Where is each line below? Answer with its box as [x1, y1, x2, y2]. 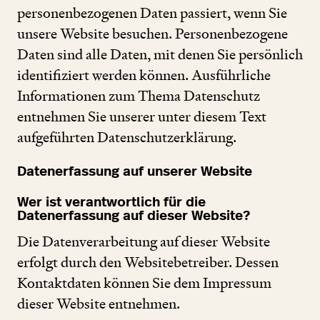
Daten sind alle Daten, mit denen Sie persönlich [17, 45, 303, 64]
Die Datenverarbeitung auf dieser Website [17, 231, 270, 251]
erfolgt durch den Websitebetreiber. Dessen [17, 252, 279, 271]
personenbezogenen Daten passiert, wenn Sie [17, 4, 287, 23]
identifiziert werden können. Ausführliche [17, 66, 271, 85]
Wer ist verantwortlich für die [17, 196, 206, 210]
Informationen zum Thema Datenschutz [17, 86, 260, 106]
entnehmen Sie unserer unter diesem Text [17, 107, 266, 126]
